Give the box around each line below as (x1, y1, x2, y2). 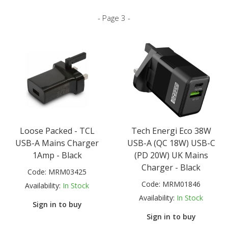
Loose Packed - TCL (19, 125, 95, 137)
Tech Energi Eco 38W (131, 125, 211, 137)
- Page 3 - (98, 12, 130, 23)
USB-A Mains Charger (15, 137, 99, 149)
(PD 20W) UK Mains (134, 150, 208, 161)
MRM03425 (48, 167, 87, 177)
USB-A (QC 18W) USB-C (127, 137, 215, 149)
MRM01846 (162, 179, 201, 189)
